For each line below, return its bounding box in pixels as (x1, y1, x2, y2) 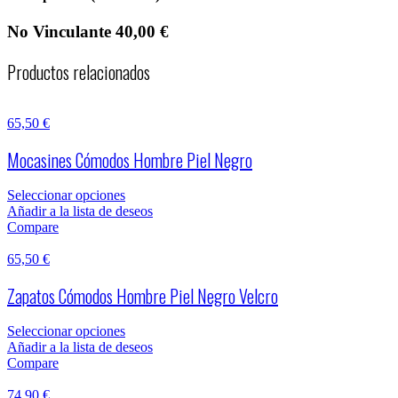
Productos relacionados (7, 58, 150, 85)
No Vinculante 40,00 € (7, 21, 169, 41)
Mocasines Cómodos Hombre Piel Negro (7, 146, 252, 173)
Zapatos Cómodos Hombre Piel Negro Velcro (7, 282, 278, 309)
